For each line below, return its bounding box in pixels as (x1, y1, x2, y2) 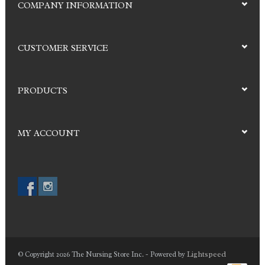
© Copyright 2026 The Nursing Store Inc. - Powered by (18, 249, 187, 259)
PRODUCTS (18, 85, 67, 96)
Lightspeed (187, 248, 226, 259)
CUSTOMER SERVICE (18, 42, 108, 54)
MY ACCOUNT (18, 127, 80, 139)
